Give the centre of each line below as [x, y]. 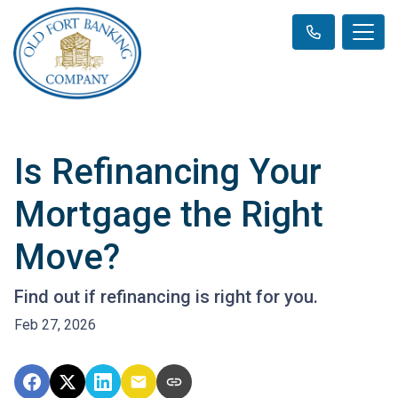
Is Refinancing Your [168, 171]
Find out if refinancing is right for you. [166, 296]
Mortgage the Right [169, 214]
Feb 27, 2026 [55, 324]
